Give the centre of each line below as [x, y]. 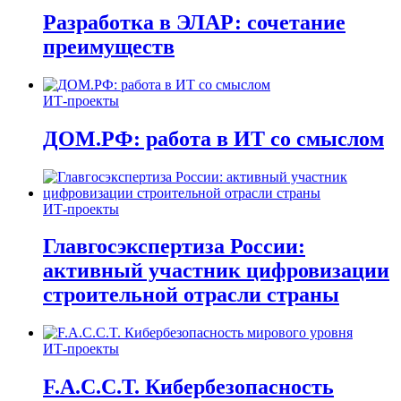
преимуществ [109, 46]
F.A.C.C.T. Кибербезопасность [188, 387]
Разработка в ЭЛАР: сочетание [194, 22]
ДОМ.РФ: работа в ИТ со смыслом [213, 138]
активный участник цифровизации [216, 271]
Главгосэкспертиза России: [174, 247]
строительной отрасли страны [191, 295]
